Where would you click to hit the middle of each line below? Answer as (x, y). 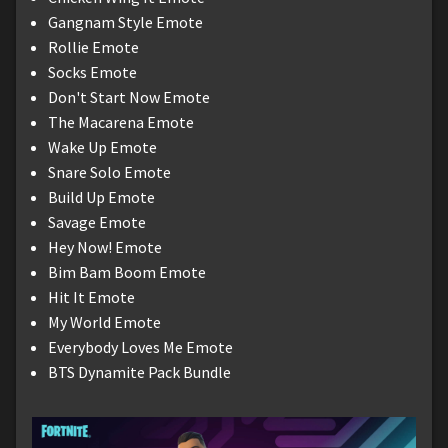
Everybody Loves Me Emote (140, 346)
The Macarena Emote (121, 121)
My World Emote (104, 321)
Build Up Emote (101, 196)
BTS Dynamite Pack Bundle (139, 371)
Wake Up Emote (102, 146)
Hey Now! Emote (105, 246)
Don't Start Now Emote (129, 96)
